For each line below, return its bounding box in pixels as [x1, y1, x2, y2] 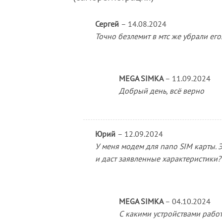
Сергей [95, 18, 121, 29]
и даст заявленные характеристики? [95, 154, 221, 164]
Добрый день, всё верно [118, 86, 204, 96]
